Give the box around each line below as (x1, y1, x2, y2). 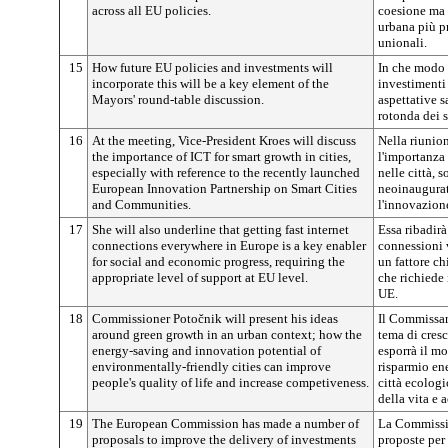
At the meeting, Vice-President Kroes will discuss (92, 133, 356, 148)
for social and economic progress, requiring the (92, 254, 345, 269)
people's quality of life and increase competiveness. (92, 375, 369, 390)
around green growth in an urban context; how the (92, 327, 362, 342)
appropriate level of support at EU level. (92, 270, 308, 285)
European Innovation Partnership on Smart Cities (92, 181, 357, 196)
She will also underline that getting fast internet (92, 222, 349, 237)
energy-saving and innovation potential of (92, 343, 321, 358)
